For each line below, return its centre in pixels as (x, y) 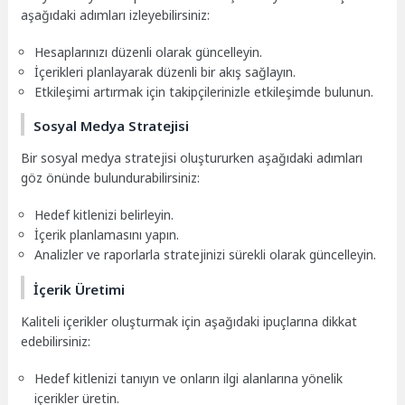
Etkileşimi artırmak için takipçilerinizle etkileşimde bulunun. (204, 91)
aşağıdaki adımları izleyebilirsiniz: (116, 14)
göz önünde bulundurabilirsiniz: (111, 178)
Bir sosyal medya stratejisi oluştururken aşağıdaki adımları (192, 158)
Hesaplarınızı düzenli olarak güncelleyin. (149, 52)
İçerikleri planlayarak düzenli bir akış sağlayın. (165, 71)
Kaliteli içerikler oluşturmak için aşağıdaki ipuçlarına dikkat (189, 321)
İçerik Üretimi (80, 289)
